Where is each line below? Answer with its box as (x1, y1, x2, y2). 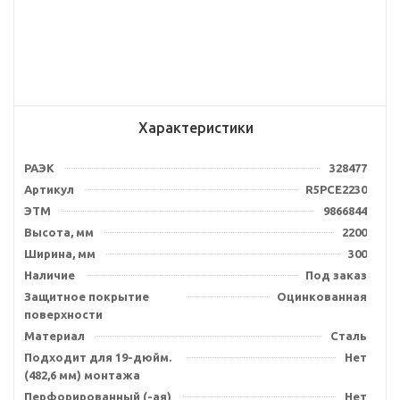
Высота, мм (24, 226, 94, 238)
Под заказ (305, 269, 367, 281)
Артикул (24, 183, 74, 196)
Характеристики (137, 120, 254, 136)
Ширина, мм (24, 247, 96, 260)
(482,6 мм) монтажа (24, 369, 140, 381)
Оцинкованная (277, 290, 367, 303)
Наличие (24, 269, 75, 281)
